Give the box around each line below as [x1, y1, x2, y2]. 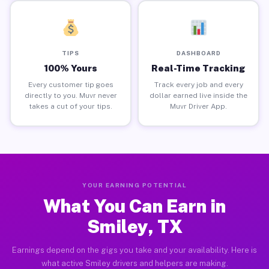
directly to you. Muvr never [24, 91, 117, 100]
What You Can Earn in [43, 195, 226, 217]
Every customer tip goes [28, 80, 113, 89]
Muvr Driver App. [170, 101, 227, 110]
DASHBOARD [176, 49, 221, 56]
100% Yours [44, 62, 97, 73]
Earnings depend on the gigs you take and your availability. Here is [12, 246, 257, 255]
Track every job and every [154, 80, 243, 89]
